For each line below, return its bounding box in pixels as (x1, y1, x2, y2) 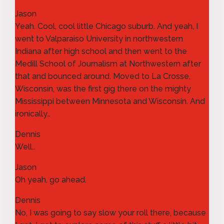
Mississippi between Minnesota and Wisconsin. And (15, 96, 205, 106)
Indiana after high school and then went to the (15, 46, 187, 56)
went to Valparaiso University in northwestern (15, 33, 183, 43)
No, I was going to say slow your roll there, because (15, 207, 206, 217)
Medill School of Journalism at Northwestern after (15, 58, 201, 68)
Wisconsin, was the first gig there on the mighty (15, 83, 191, 93)
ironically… (15, 108, 50, 118)
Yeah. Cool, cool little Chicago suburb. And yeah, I (15, 21, 198, 31)
